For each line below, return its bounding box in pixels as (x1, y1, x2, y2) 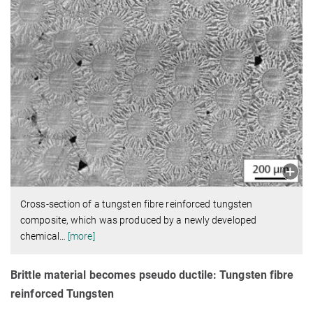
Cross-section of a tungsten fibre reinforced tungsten (20, 198, 253, 210)
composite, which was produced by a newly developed (20, 214, 257, 226)
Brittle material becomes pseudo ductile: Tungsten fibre (10, 268, 294, 282)
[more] (68, 231, 95, 242)
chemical (20, 231, 59, 242)
